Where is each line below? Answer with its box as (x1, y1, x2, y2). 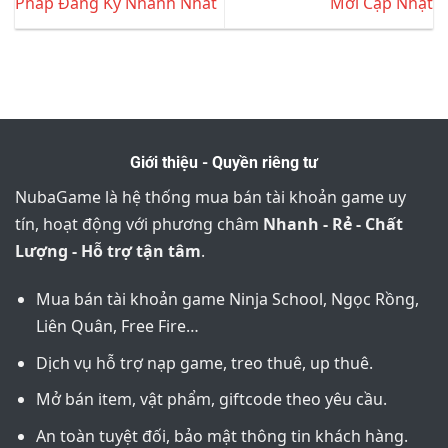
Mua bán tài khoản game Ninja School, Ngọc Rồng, (35, 288, 419, 311)
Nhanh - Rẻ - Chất (263, 213, 403, 236)
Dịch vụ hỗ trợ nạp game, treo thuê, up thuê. (35, 351, 373, 374)
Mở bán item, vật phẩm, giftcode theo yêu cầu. (35, 388, 387, 411)
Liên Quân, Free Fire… (35, 315, 199, 338)
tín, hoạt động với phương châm (15, 213, 263, 236)
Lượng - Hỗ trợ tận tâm (15, 240, 201, 263)
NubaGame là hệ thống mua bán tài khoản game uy (15, 186, 406, 209)
